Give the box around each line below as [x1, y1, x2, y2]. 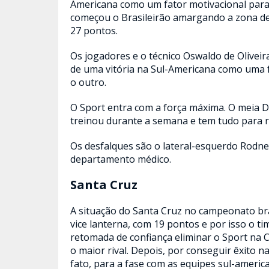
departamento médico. [70, 153, 171, 166]
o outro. [70, 76, 106, 89]
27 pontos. [70, 24, 118, 37]
